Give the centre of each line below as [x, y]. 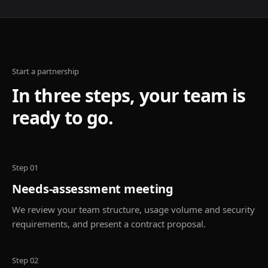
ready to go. [63, 118]
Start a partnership [45, 71]
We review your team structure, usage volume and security [133, 209]
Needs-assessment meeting [93, 189]
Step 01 [25, 167]
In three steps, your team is [129, 95]
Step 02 [25, 260]
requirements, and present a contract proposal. [109, 224]
